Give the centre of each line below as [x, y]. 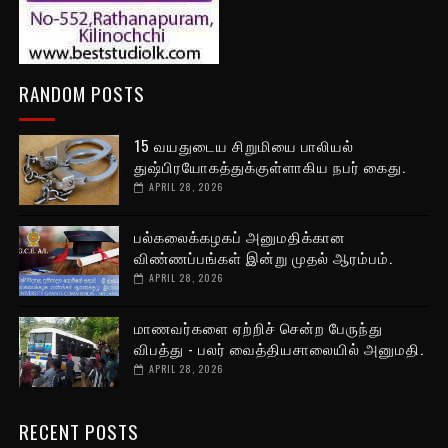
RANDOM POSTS [81, 93]
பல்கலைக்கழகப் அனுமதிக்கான [239, 236]
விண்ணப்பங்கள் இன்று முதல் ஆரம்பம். [263, 257]
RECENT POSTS [78, 431]
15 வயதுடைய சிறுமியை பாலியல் [243, 145]
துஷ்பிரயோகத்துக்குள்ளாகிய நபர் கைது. [269, 166]
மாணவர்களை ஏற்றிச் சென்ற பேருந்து [258, 327]
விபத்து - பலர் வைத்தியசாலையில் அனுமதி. [278, 348]
